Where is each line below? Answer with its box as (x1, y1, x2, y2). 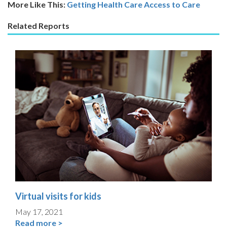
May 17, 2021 (15, 206, 63, 216)
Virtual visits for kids (15, 190, 101, 202)
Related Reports (8, 20, 69, 30)
